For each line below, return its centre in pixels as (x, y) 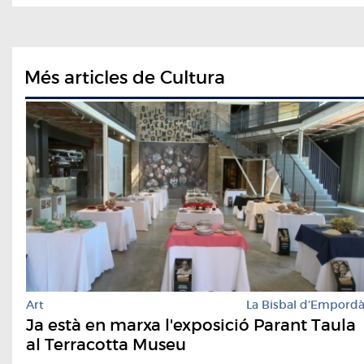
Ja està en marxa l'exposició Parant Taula (191, 325)
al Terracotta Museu (106, 345)
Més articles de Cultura (125, 78)
